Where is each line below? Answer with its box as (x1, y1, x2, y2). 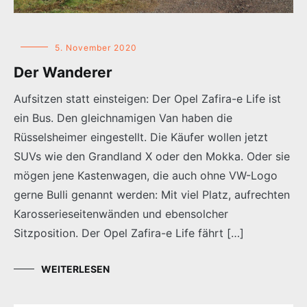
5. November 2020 (55, 42, 137, 53)
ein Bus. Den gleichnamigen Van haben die (14, 110, 232, 125)
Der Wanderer (14, 63, 112, 81)
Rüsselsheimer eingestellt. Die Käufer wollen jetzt (14, 130, 268, 144)
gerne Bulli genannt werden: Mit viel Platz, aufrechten (14, 187, 290, 201)
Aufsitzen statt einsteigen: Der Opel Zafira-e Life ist (14, 91, 281, 106)
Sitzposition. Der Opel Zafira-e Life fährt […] (14, 225, 244, 240)
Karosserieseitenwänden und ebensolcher (14, 206, 228, 221)
